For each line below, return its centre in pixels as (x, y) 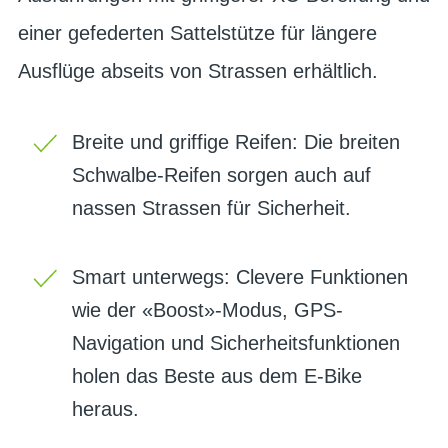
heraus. (105, 408)
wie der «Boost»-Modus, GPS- (207, 309)
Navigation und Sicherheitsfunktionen (236, 342)
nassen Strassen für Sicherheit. (211, 207)
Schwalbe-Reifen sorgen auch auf (221, 174)
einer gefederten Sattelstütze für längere (197, 32)
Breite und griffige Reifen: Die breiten (236, 141)
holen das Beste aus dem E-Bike (217, 375)
